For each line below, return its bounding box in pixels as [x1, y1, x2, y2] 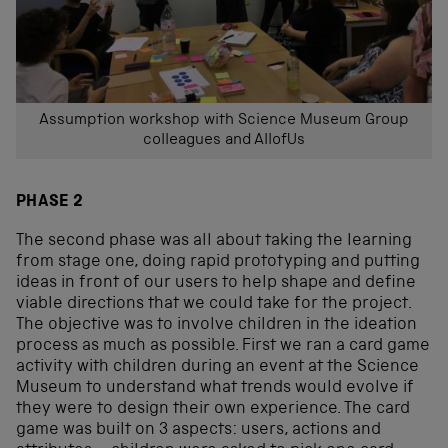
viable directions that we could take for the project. [16, 295, 411, 313]
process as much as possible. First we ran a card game [16, 337, 430, 355]
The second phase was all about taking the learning [16, 232, 412, 250]
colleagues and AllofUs [143, 133, 305, 150]
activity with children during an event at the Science [16, 358, 419, 376]
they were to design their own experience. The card [16, 400, 410, 418]
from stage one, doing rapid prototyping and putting [16, 253, 420, 271]
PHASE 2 [16, 193, 83, 211]
